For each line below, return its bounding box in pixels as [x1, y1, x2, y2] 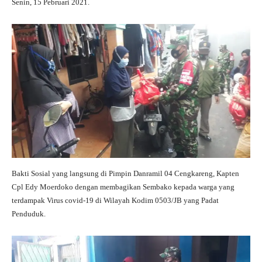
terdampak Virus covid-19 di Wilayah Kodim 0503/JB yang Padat [12, 196, 219, 205]
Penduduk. [12, 209, 46, 219]
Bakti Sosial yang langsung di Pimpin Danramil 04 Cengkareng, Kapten [12, 169, 239, 178]
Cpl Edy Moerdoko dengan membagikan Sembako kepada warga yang [12, 182, 235, 192]
